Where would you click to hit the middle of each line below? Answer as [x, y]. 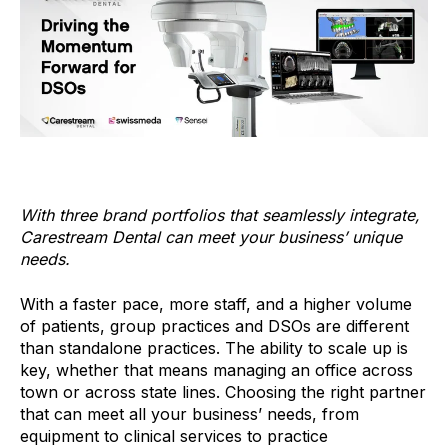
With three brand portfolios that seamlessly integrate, [220, 215]
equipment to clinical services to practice [174, 435]
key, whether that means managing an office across [216, 369]
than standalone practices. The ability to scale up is [214, 347]
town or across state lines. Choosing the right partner [223, 391]
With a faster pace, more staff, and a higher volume [216, 303]
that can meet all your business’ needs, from [189, 413]
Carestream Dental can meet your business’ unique [211, 237]
